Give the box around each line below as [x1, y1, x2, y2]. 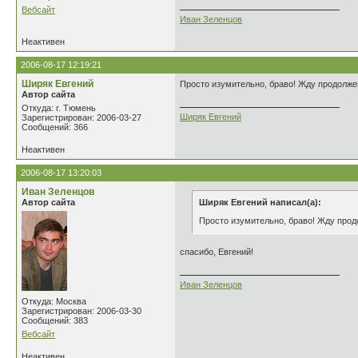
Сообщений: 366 [22, 122, 88, 132]
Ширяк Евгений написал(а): [199, 197, 321, 207]
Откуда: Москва [22, 296, 86, 306]
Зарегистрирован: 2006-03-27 [22, 113, 141, 122]
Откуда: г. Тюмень [22, 103, 96, 113]
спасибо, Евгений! [180, 247, 253, 257]
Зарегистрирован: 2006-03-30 [22, 306, 141, 316]
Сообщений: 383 [22, 316, 88, 325]
